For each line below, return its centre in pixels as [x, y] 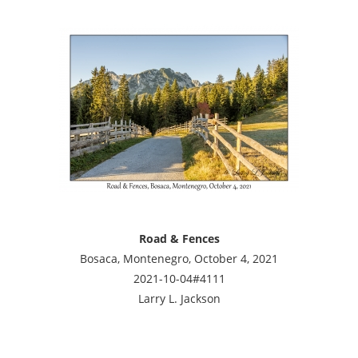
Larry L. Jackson [179, 298]
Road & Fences [179, 238]
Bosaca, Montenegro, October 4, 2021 [179, 258]
